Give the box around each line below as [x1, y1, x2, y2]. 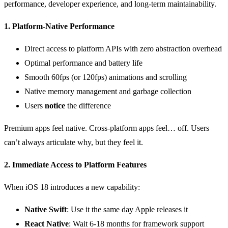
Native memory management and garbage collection [24, 87, 191, 96]
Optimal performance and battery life [24, 58, 142, 67]
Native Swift [24, 205, 67, 214]
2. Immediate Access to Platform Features [4, 160, 147, 169]
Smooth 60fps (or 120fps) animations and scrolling [24, 72, 187, 81]
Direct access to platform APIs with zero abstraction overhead [24, 44, 222, 53]
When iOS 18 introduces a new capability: [4, 182, 140, 191]
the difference [65, 101, 111, 110]
